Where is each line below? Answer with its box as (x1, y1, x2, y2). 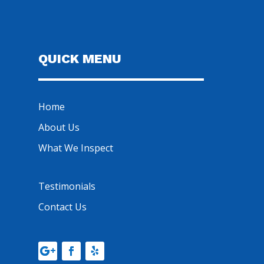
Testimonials (38, 180, 95, 193)
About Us (38, 121, 80, 134)
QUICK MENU (38, 51, 121, 67)
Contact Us (38, 200, 87, 214)
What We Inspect (38, 141, 113, 155)
